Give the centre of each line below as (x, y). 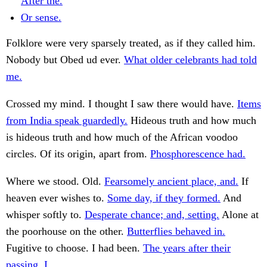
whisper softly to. (45, 215)
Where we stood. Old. (55, 181)
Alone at (239, 215)
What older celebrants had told (190, 60)
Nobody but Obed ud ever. (65, 60)
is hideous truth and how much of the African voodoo (122, 137)
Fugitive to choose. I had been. (74, 248)
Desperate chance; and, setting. (152, 215)
